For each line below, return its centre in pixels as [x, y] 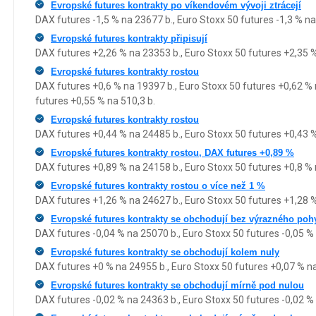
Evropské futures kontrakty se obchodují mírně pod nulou [177, 286]
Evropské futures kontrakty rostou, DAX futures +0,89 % [172, 153]
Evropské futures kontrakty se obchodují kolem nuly [165, 253]
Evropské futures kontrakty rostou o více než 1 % [158, 186]
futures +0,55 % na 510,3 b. [95, 101]
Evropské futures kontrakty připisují [129, 39]
